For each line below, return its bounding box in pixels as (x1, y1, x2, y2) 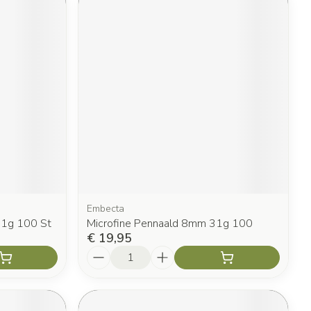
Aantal (86, 244, 123, 260)
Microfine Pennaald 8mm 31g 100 (87, 216, 253, 232)
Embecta (87, 202, 125, 216)
